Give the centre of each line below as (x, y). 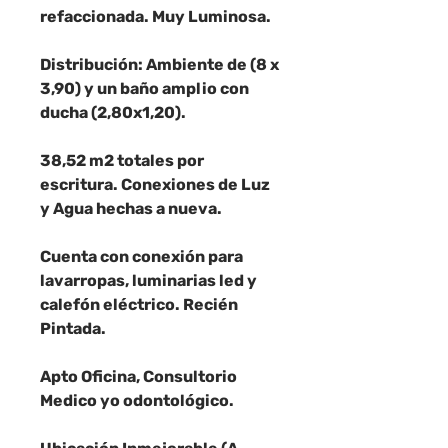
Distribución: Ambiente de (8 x (159, 64)
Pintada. (73, 328)
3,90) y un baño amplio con (144, 88)
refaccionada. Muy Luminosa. (155, 16)
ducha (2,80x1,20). (113, 112)
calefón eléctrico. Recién (139, 304)
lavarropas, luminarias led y (148, 280)
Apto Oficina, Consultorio (138, 376)
